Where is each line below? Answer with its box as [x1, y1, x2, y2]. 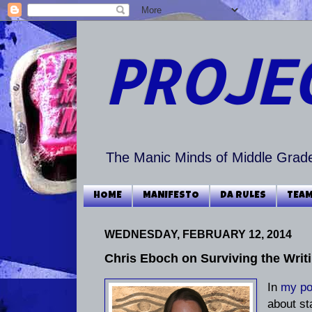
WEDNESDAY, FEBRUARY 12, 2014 [104, 228, 292, 240]
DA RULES [220, 191, 266, 201]
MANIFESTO [143, 191, 199, 201]
